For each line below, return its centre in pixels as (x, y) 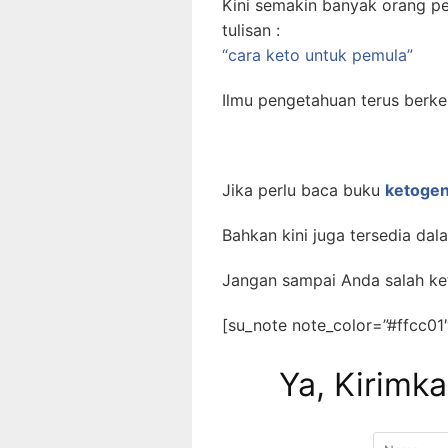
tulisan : (251, 30)
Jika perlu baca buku (303, 190)
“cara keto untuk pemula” (317, 55)
